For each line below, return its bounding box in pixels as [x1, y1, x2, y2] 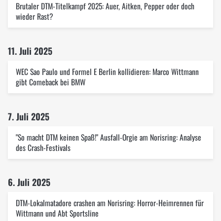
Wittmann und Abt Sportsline [16, 207, 99, 219]
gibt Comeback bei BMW [16, 76, 85, 88]
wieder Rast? [16, 10, 53, 22]
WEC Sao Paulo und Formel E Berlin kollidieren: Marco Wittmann [16, 66, 199, 77]
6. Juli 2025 [8, 176, 50, 188]
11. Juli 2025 [8, 44, 52, 57]
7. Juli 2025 [8, 110, 49, 123]
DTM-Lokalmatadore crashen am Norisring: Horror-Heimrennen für [16, 197, 204, 209]
